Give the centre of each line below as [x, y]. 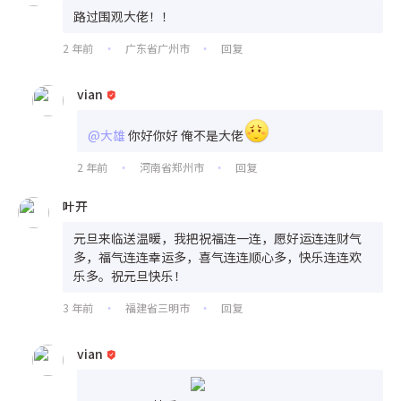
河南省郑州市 [171, 166]
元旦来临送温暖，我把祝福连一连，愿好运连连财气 [218, 238]
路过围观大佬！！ [124, 16]
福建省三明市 [157, 307]
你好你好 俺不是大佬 [186, 135]
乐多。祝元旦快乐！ [130, 275]
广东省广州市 [157, 47]
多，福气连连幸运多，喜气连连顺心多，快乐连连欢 [218, 256]
